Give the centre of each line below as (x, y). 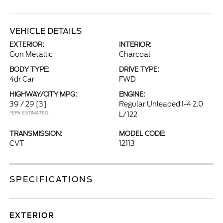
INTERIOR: (135, 45)
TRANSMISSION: (36, 134)
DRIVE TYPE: (139, 69)
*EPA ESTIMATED (29, 113)
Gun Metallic (31, 54)
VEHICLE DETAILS (46, 31)
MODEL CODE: (142, 134)
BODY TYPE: (30, 69)
